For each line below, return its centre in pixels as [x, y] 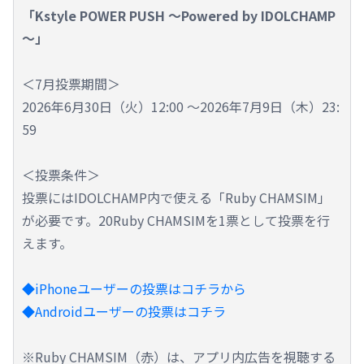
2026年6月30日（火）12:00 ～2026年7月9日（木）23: [181, 106]
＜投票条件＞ [61, 174]
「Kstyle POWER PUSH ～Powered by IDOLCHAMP [179, 15]
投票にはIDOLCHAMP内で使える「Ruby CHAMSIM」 [176, 197]
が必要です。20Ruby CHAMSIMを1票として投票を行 [176, 220]
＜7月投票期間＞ [71, 83]
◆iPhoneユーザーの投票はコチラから [134, 288]
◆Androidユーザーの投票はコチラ [124, 311]
